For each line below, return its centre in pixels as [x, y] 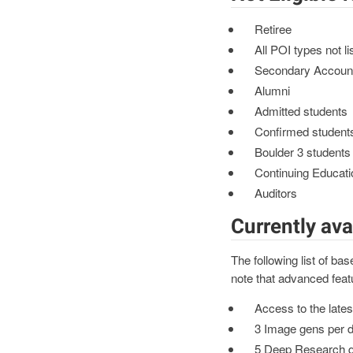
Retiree [273, 28]
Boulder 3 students [302, 152]
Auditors [275, 193]
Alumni [272, 90]
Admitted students [301, 110]
